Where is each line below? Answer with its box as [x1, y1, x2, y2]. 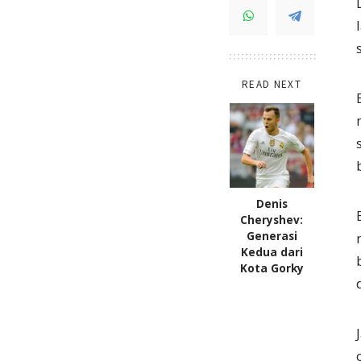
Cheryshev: [240, 213, 303, 228]
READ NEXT [242, 77, 301, 92]
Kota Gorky [239, 261, 304, 276]
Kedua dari [240, 245, 303, 260]
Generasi [246, 229, 297, 244]
